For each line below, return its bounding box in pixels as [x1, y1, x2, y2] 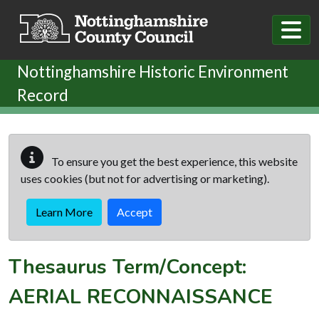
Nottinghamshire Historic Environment [17, 61, 288, 81]
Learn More [36, 204, 93, 219]
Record [17, 85, 68, 105]
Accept [117, 204, 152, 219]
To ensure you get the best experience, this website [49, 154, 298, 168]
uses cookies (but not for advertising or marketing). [21, 171, 269, 185]
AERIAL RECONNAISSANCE [9, 283, 273, 310]
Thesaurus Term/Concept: [9, 253, 246, 281]
